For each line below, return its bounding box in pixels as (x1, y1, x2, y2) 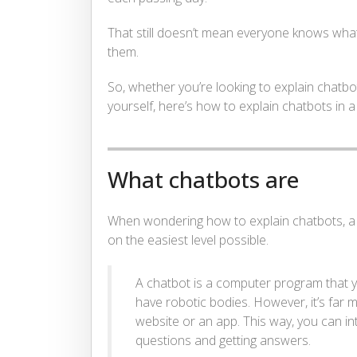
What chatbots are (108, 164, 299, 195)
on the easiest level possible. (108, 231, 269, 249)
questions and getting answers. (135, 331, 311, 350)
